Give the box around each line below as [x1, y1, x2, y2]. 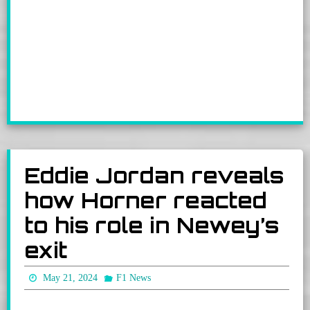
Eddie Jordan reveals [24, 163, 284, 189]
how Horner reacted [24, 188, 267, 214]
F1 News [116, 273, 151, 284]
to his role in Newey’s [24, 212, 279, 239]
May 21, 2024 [43, 273, 98, 284]
